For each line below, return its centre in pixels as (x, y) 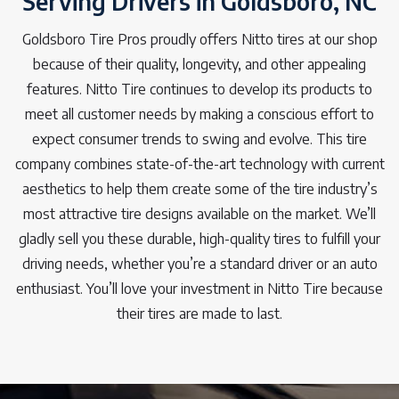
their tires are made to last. (199, 314)
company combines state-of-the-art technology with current (199, 164)
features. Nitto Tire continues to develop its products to (199, 90)
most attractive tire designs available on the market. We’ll (199, 214)
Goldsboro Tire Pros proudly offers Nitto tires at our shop (199, 40)
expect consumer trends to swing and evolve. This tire (199, 139)
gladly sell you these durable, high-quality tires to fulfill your (199, 239)
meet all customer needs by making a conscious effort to (199, 114)
